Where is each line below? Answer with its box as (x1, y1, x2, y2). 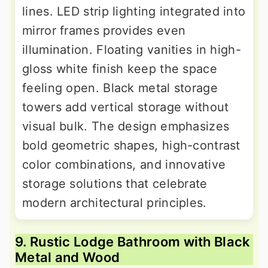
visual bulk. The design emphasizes (22, 119, 230, 134)
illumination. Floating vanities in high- (22, 42, 241, 57)
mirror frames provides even (22, 23, 186, 38)
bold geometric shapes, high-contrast (22, 138, 240, 153)
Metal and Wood (15, 249, 120, 266)
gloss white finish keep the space (22, 62, 217, 77)
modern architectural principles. (22, 196, 207, 211)
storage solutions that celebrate (22, 176, 208, 191)
